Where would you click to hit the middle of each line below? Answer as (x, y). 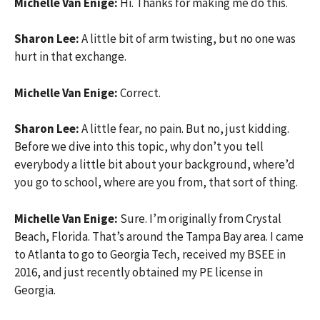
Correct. (140, 92)
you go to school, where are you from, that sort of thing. (156, 182)
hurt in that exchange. (70, 56)
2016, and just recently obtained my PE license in (139, 272)
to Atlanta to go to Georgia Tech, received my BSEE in (150, 254)
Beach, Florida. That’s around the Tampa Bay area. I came (159, 236)
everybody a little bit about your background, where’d (155, 164)
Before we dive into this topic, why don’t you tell (139, 146)
